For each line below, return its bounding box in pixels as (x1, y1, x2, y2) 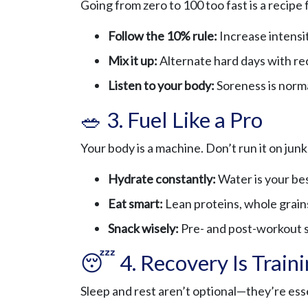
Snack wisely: (108, 221, 179, 236)
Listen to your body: (108, 78, 214, 93)
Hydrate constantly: (108, 171, 216, 187)
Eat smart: (108, 196, 163, 212)
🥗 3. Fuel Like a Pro (80, 107, 263, 133)
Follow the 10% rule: (108, 28, 217, 44)
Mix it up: (108, 53, 157, 69)
